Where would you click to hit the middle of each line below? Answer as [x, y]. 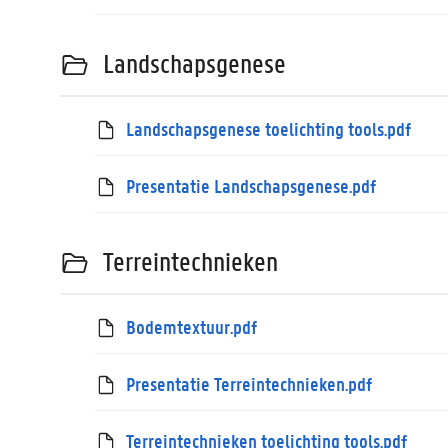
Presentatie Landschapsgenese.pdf [251, 185]
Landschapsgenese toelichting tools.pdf [269, 128]
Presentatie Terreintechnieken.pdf [249, 383]
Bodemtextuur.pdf [192, 326]
